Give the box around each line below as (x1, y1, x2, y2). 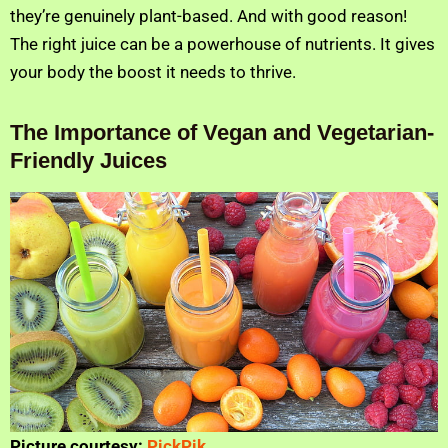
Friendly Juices (10, 147, 167, 173)
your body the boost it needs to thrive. (10, 61, 296, 82)
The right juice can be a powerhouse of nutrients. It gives (10, 33, 435, 54)
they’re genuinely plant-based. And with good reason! (10, 5, 407, 26)
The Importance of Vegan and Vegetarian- (10, 119, 434, 145)
